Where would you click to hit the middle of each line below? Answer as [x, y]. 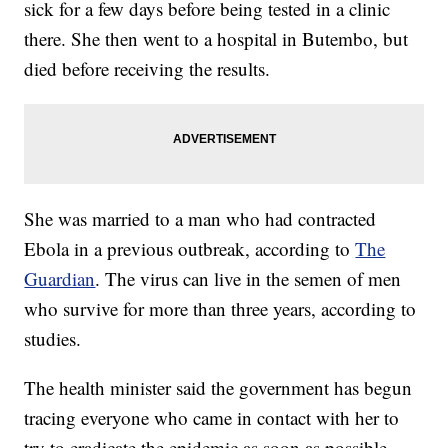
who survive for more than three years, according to [220, 309]
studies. [53, 339]
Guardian [60, 279]
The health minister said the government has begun [218, 388]
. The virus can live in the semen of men [248, 279]
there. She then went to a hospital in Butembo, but [216, 39]
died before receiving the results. [147, 69]
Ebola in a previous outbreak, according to [190, 249]
